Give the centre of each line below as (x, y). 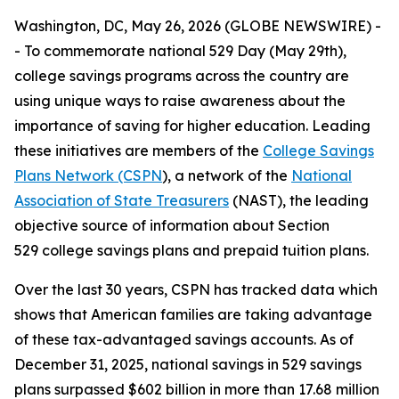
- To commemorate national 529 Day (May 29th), (180, 51)
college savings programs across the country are (182, 76)
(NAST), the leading (299, 200)
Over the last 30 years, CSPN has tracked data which (196, 289)
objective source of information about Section (172, 225)
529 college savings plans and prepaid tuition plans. (193, 250)
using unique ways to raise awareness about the (180, 101)
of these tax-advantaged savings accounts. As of (184, 339)
